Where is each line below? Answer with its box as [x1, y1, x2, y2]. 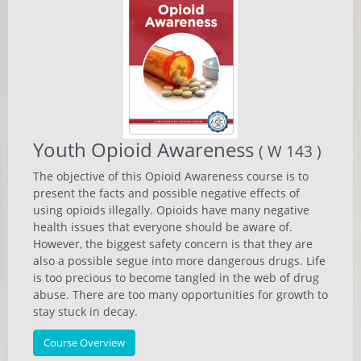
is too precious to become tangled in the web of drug [33, 270, 319, 285]
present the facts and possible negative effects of [33, 185, 300, 201]
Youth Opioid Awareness [33, 136, 259, 163]
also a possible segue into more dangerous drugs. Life [33, 253, 326, 268]
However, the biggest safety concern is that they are [33, 236, 313, 251]
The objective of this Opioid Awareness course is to [33, 168, 309, 184]
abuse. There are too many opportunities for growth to [33, 287, 328, 302]
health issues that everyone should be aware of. [33, 219, 293, 234]
